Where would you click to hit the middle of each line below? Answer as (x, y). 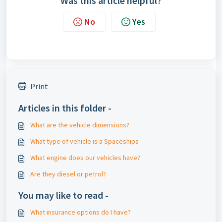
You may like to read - (63, 195)
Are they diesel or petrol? (68, 174)
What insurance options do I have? (81, 212)
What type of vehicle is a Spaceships (84, 141)
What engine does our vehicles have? (85, 158)
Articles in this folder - (65, 108)
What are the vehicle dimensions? (80, 125)
